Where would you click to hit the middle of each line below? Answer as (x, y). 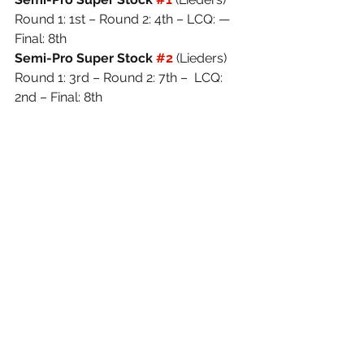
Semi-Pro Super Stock (85, 58)
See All (241, 344)
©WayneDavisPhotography (99, 214)
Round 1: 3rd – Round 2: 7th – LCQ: (120, 78)
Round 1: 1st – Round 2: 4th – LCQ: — (124, 19)
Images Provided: (71, 195)
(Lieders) (203, 58)
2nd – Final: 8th (58, 97)
